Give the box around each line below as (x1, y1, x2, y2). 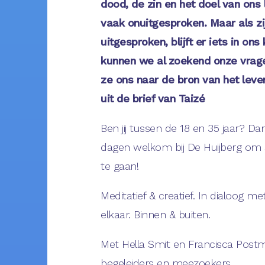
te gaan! (101, 159, 142, 172)
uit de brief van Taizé (101, 92, 208, 105)
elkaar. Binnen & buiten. (101, 208, 214, 221)
